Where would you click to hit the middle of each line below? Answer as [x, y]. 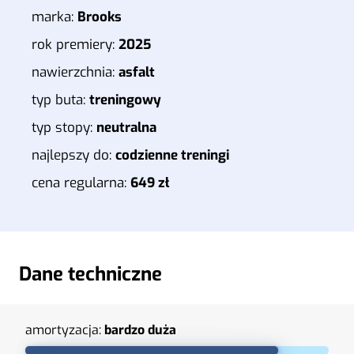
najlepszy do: [73, 155]
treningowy [125, 100]
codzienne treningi [172, 155]
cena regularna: [81, 183]
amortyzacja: [65, 330]
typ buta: [60, 100]
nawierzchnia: [75, 72]
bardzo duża [140, 330]
